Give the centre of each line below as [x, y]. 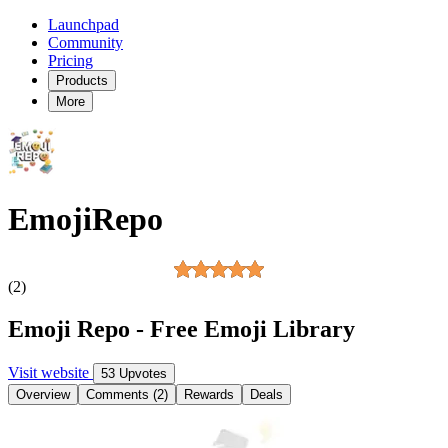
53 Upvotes [134, 373]
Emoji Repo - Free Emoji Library [181, 328]
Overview [43, 394]
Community [85, 42]
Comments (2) [127, 394]
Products [82, 80]
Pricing [70, 60]
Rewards [209, 394]
